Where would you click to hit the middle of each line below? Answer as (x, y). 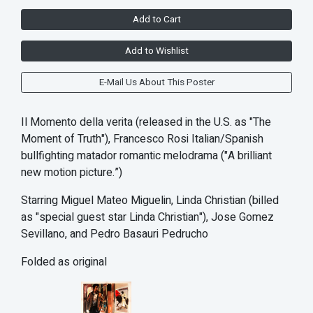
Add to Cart (156, 20)
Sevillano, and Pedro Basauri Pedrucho (115, 234)
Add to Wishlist (156, 51)
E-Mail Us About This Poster (156, 83)
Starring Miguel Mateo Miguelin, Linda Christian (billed (150, 201)
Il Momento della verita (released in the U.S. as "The (146, 123)
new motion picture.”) (72, 173)
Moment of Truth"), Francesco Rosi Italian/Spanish (142, 139)
